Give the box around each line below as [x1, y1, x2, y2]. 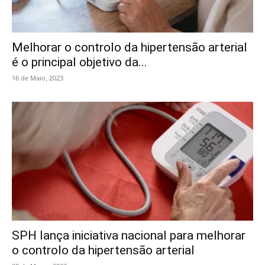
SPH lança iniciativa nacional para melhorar [12, 228, 245, 243]
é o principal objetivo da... [12, 54, 147, 69]
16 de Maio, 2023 [12, 73, 63, 82]
